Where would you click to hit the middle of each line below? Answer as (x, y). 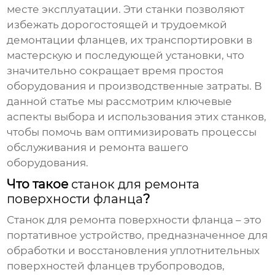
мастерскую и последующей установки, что (126, 56)
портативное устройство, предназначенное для (137, 235)
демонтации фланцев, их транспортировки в (130, 40)
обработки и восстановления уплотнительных (134, 251)
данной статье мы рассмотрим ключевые (120, 102)
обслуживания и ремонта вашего (98, 148)
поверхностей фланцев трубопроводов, (116, 266)
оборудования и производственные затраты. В (135, 86)
